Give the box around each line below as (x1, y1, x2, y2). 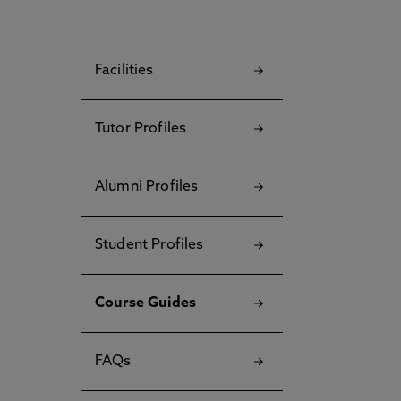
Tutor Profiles (95, 122, 187, 136)
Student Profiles (95, 238, 204, 252)
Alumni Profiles (95, 180, 199, 194)
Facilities (95, 64, 154, 78)
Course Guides (95, 296, 197, 311)
